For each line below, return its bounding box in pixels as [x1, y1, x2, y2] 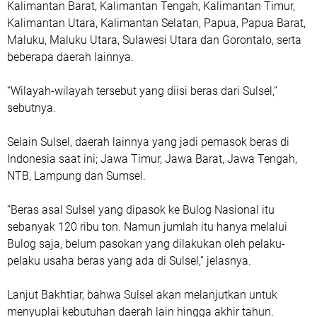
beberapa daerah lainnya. [7, 50, 134, 64]
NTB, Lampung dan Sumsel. [7, 169, 146, 183]
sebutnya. [7, 101, 56, 115]
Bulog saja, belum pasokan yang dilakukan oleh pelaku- [7, 237, 285, 250]
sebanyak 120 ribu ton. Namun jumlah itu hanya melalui [7, 220, 287, 234]
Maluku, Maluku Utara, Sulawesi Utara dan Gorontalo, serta [7, 33, 301, 47]
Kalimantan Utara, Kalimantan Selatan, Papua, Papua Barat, [7, 16, 306, 30]
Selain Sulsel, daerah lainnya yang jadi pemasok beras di [7, 135, 289, 149]
